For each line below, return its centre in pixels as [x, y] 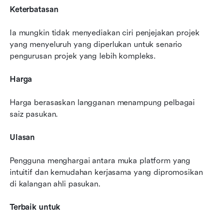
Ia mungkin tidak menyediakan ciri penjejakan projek [105, 32]
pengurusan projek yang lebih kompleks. [83, 56]
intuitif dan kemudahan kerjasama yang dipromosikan [106, 172]
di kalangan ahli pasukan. [55, 184]
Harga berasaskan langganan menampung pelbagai [102, 102]
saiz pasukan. [34, 114]
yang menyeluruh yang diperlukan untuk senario [96, 44]
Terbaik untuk [35, 207]
